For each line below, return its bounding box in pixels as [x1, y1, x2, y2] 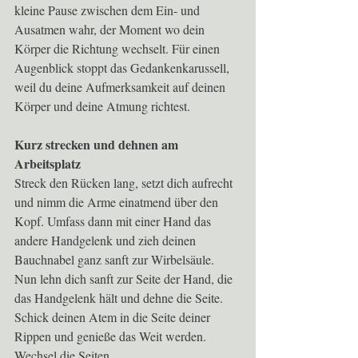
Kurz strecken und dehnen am [14, 135, 181, 154]
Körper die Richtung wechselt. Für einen [14, 40, 223, 58]
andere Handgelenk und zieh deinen [14, 232, 199, 249]
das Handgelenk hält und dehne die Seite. [14, 289, 226, 307]
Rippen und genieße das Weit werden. [14, 328, 209, 345]
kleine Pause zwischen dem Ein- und [14, 2, 203, 19]
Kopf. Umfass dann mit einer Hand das [14, 213, 214, 230]
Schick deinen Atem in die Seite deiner [14, 308, 213, 326]
